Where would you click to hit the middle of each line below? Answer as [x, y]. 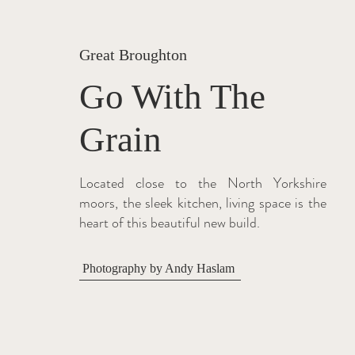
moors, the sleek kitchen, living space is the [203, 203]
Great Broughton [133, 55]
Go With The [172, 97]
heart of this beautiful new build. [170, 223]
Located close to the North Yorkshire [203, 183]
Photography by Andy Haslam [158, 268]
